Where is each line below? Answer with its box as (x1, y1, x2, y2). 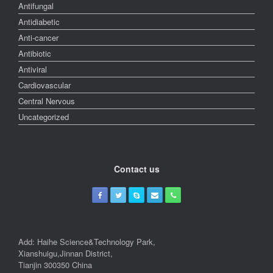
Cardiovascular (18, 79, 71, 91)
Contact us (113, 163, 160, 175)
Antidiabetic (18, 16, 60, 27)
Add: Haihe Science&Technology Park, (18, 236, 155, 247)
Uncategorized (18, 111, 69, 122)
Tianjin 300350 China (18, 259, 92, 271)
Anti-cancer (18, 32, 58, 43)
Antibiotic (18, 48, 51, 59)
